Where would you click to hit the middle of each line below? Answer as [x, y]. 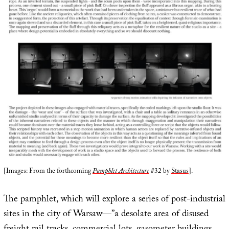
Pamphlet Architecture [121, 172]
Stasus [180, 172]
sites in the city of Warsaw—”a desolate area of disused [106, 215]
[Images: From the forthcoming [48, 172]
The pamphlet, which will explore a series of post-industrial [114, 200]
